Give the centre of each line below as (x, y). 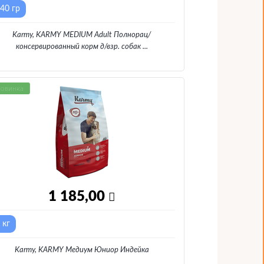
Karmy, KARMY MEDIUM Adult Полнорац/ (82, 35)
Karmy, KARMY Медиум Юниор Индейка (82, 250)
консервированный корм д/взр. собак (78, 47)
